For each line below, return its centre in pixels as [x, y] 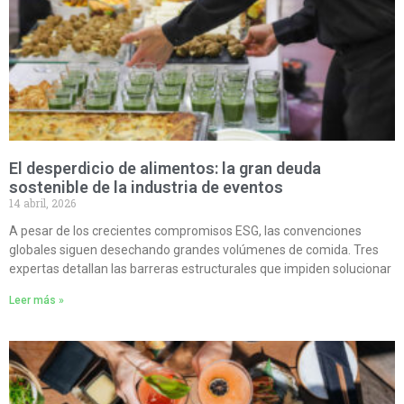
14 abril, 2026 [42, 203]
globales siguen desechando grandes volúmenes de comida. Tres [194, 250]
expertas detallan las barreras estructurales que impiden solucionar [200, 269]
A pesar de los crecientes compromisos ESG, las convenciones [185, 231]
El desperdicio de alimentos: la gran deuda [165, 169]
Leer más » [37, 301]
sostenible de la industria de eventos [146, 188]
